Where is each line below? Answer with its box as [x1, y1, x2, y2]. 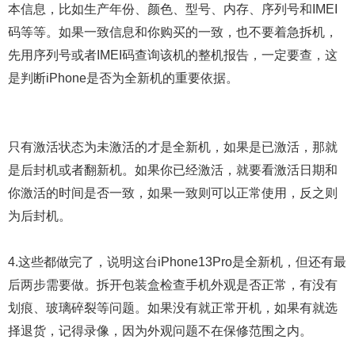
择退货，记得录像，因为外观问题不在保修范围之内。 [8, 324, 312, 338]
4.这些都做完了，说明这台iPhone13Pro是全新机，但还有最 [8, 255, 346, 269]
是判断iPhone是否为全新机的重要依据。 [8, 71, 239, 85]
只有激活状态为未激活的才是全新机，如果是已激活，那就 [8, 140, 338, 154]
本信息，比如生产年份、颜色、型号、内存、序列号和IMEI [8, 2, 338, 16]
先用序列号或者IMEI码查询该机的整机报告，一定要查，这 [8, 48, 338, 62]
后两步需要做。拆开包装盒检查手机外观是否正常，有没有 [8, 278, 338, 292]
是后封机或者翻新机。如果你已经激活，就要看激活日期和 [8, 163, 338, 177]
